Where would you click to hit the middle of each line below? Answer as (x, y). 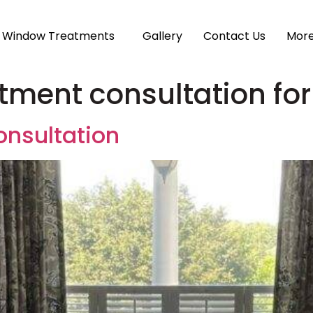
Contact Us (235, 36)
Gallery (163, 36)
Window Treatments (59, 36)
